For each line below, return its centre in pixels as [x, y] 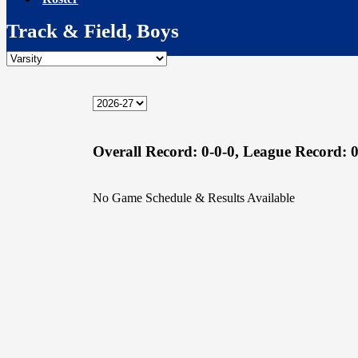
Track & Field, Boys [93, 31]
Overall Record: [145, 151]
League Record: [297, 151]
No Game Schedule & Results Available [194, 198]
